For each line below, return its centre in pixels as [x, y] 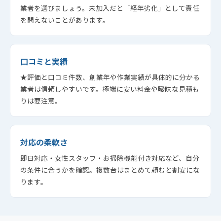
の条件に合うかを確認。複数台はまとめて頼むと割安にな [110, 170]
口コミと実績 [44, 61]
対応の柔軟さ [44, 142]
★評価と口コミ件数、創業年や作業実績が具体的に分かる [110, 77]
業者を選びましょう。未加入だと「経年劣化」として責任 [110, 8]
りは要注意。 [41, 101]
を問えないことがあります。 [65, 20]
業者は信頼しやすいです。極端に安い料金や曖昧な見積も [110, 89]
